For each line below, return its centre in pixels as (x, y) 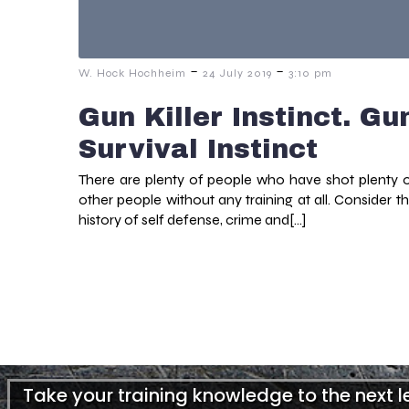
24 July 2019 (237, 73)
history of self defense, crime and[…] (192, 220)
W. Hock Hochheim (132, 73)
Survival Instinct (198, 150)
